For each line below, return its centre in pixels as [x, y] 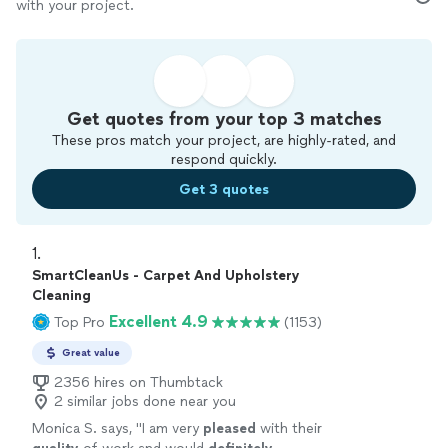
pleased [229, 428]
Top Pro [79, 322]
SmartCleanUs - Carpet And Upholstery [166, 275]
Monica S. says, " [87, 428]
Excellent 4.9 [158, 321]
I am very [172, 428]
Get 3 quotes [224, 189]
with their [289, 428]
